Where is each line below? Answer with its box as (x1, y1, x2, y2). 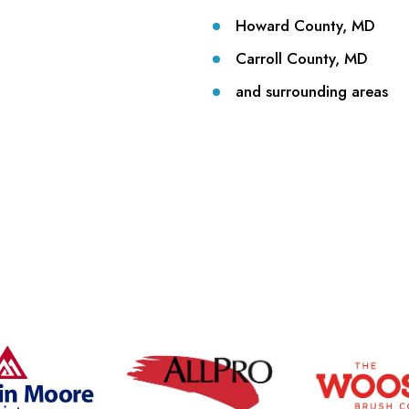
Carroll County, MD (235, 47, 368, 69)
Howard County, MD (235, 14, 375, 37)
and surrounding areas (235, 79, 388, 102)
